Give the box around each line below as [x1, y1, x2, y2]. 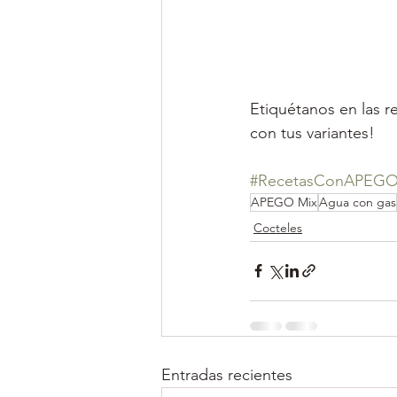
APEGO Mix [251, 193, 317, 210]
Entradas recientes [161, 364, 292, 385]
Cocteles [253, 219, 302, 236]
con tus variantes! [250, 122, 375, 143]
